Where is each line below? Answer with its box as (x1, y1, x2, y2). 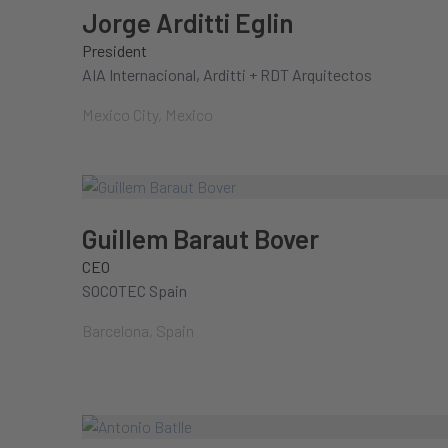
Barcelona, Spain (82, 321, 194, 340)
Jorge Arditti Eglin (82, 7, 294, 38)
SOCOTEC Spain (82, 281, 187, 300)
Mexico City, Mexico (82, 105, 213, 124)
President (82, 41, 147, 60)
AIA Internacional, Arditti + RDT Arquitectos (82, 65, 372, 84)
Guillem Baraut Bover (82, 223, 319, 254)
